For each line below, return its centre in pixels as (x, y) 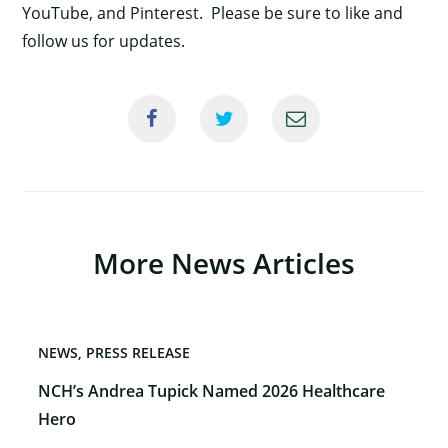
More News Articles (224, 263)
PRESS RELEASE (138, 352)
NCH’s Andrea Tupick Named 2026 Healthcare (212, 391)
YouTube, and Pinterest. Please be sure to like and (213, 13)
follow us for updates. (104, 41)
